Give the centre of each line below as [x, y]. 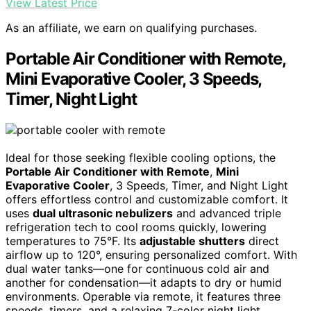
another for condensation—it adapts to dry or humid [144, 283]
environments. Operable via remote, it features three [143, 297]
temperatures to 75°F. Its [73, 241]
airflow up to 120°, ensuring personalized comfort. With [151, 255]
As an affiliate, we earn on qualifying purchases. [131, 28]
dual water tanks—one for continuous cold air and [137, 269]
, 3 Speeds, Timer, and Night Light [199, 186]
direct [262, 241]
